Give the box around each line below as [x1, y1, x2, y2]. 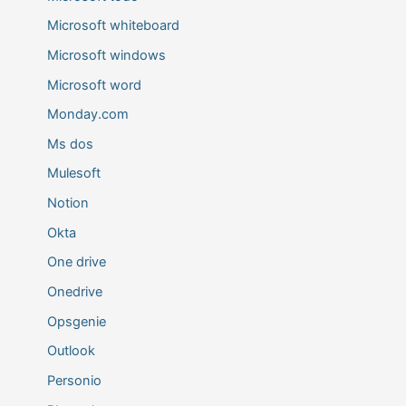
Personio [46, 372, 101, 389]
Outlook [46, 343, 95, 360]
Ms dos [46, 135, 93, 152]
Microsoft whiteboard [46, 17, 179, 34]
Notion [46, 195, 89, 212]
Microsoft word [46, 76, 141, 93]
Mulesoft [46, 165, 101, 182]
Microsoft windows [46, 46, 166, 63]
